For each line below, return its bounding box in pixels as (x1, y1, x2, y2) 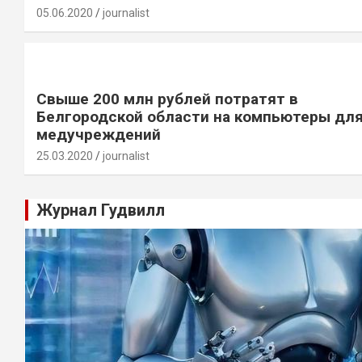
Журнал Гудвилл (36, 200, 165, 220)
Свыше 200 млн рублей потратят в (36, 90, 298, 108)
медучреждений (36, 125, 161, 144)
